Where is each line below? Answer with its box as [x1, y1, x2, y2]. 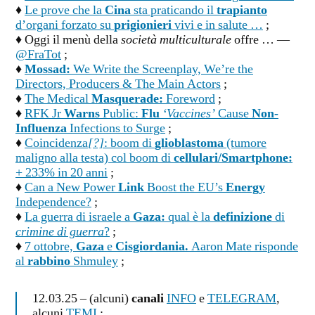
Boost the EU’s [144, 180, 226, 196]
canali [131, 291, 164, 307]
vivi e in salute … [172, 18, 263, 34]
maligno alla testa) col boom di [15, 150, 174, 167]
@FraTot [15, 47, 61, 63]
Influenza [15, 121, 67, 137]
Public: [100, 106, 141, 122]
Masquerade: [91, 91, 163, 108]
